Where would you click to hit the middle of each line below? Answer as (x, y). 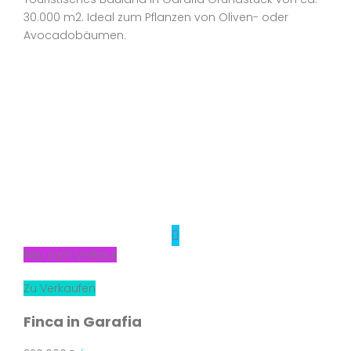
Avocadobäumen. (75, 35)
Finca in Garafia (83, 322)
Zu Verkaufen (60, 288)
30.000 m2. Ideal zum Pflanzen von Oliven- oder (156, 17)
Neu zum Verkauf (70, 255)
